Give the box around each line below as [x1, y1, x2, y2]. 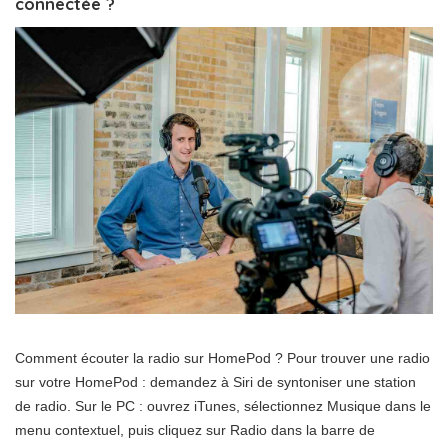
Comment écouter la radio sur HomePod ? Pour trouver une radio [15, 350, 430, 367]
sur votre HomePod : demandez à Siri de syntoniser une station [15, 374, 416, 391]
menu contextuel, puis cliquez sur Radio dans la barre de [15, 422, 375, 439]
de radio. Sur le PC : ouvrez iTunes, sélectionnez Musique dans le [15, 398, 431, 415]
